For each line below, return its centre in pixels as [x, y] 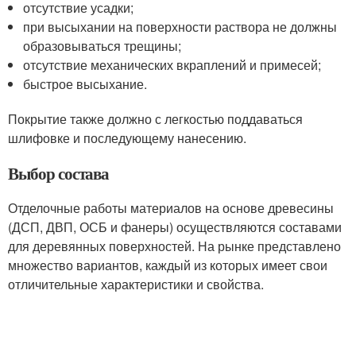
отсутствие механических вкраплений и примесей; [172, 65]
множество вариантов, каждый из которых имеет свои [168, 265]
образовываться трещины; [103, 46]
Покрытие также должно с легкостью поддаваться [155, 119]
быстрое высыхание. [85, 84]
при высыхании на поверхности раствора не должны [180, 27]
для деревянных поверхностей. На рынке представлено [174, 246]
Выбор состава [59, 174]
